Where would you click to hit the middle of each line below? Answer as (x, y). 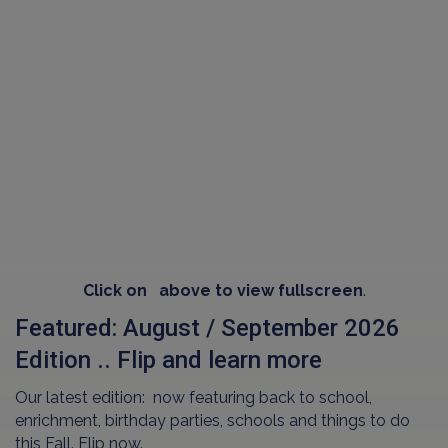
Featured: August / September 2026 (207, 328)
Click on (116, 291)
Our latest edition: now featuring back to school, (193, 398)
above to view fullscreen (256, 291)
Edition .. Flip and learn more (168, 360)
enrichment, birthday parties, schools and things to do (212, 421)
